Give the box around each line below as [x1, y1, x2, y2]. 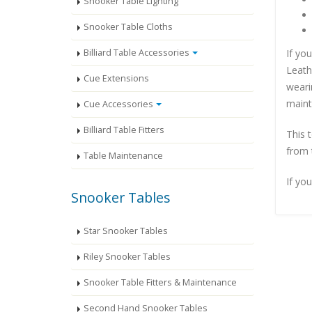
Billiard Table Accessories [84, 47, 189, 59]
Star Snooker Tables [84, 225, 168, 237]
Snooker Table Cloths [84, 21, 173, 33]
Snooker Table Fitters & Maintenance [84, 276, 237, 289]
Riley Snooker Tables [84, 251, 171, 263]
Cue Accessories [84, 98, 153, 111]
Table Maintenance [84, 150, 163, 162]
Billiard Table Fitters [84, 124, 164, 136]
